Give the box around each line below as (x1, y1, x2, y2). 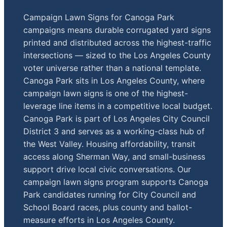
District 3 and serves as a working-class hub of (23, 126, 205, 136)
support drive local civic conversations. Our (23, 164, 192, 174)
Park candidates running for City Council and (23, 189, 197, 200)
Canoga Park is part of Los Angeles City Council (23, 113, 210, 124)
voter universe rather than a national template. (23, 62, 202, 73)
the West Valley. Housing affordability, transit (23, 138, 196, 149)
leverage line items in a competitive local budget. (23, 100, 213, 111)
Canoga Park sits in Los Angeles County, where (23, 75, 205, 86)
